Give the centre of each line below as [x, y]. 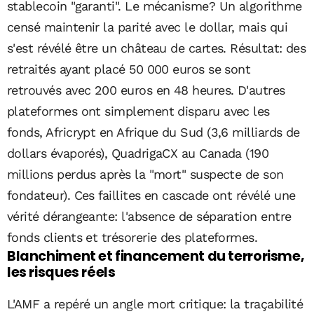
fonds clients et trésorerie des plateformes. [132, 237]
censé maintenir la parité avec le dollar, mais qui [147, 27]
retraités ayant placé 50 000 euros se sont [129, 69]
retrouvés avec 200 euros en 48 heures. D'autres [146, 90]
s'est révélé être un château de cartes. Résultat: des [157, 48]
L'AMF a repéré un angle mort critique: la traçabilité [155, 303]
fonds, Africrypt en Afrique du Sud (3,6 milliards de [153, 132]
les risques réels [61, 272]
